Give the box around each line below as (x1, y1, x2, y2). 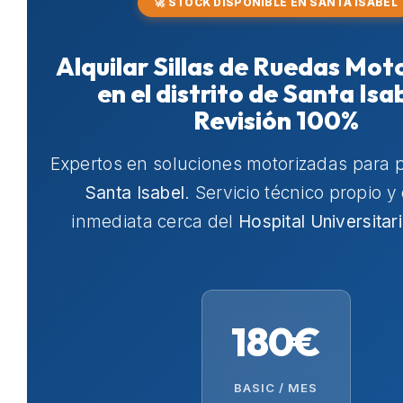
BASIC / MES (234, 381, 318, 396)
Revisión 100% (193, 104, 359, 137)
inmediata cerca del (71, 211, 239, 233)
